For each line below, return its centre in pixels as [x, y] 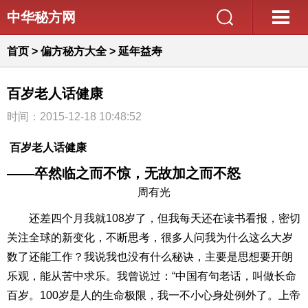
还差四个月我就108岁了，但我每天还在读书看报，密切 [154, 218]
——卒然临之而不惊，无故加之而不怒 [124, 173]
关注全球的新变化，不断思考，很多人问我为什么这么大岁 [150, 238]
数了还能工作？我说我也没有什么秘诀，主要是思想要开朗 [150, 257]
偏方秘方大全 [74, 51]
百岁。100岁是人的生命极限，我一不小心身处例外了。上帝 [154, 295]
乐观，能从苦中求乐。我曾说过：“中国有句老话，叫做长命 [152, 276]
